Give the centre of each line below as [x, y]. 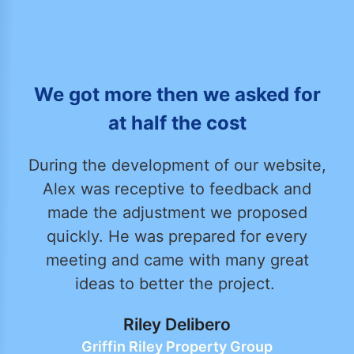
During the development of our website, [177, 165]
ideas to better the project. [177, 283]
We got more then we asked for [177, 94]
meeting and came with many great [177, 260]
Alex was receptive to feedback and [177, 188]
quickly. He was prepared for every [177, 236]
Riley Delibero [177, 324]
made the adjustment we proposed [177, 212]
